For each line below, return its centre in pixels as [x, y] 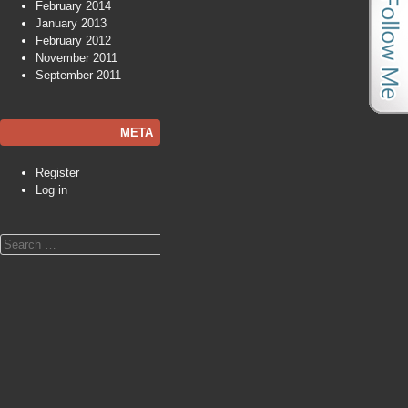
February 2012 [73, 41]
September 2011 [78, 75]
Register [57, 172]
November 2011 [76, 58]
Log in [51, 189]
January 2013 [71, 23]
